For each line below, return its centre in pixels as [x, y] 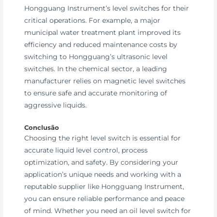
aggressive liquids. [56, 105]
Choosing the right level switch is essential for [103, 138]
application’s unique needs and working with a [103, 174]
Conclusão [42, 127]
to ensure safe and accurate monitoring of [96, 93]
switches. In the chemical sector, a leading [96, 69]
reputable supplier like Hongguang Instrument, [104, 186]
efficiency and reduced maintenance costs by [101, 44]
